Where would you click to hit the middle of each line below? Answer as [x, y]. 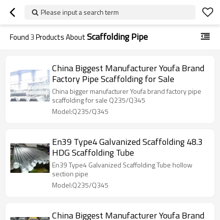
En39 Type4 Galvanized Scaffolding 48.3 [127, 142]
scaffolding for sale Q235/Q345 [127, 100]
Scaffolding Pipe [117, 37]
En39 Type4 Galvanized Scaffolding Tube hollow [122, 165]
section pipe [70, 174]
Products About [61, 37]
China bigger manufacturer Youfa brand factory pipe [127, 91]
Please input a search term [80, 12]
